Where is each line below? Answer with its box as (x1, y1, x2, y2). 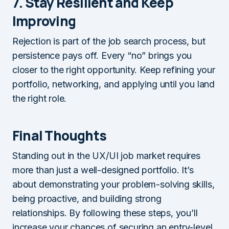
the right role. (12, 93, 67, 104)
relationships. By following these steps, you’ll (12, 208, 198, 218)
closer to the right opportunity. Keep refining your (12, 64, 215, 75)
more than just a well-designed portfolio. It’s (12, 165, 194, 175)
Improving (12, 12, 76, 30)
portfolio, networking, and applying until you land (12, 79, 215, 89)
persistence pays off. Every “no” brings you (12, 50, 192, 61)
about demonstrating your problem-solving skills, (12, 179, 215, 190)
